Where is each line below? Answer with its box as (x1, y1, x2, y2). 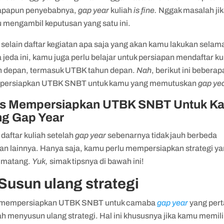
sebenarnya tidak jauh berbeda (107, 131, 217, 140)
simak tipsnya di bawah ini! (49, 157, 144, 166)
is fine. (133, 6, 157, 15)
